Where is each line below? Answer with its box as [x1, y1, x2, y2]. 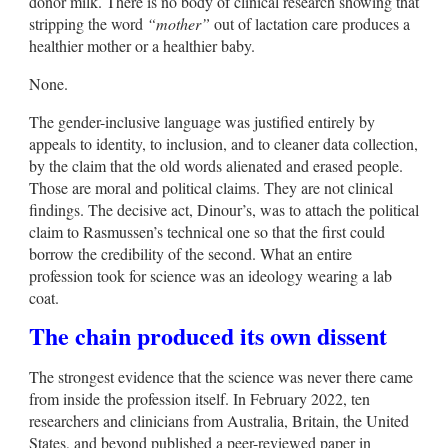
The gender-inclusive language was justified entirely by [29, 110, 375, 132]
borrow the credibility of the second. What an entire [29, 242, 352, 264]
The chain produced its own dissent [29, 317, 387, 353]
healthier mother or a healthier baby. [29, 34, 255, 56]
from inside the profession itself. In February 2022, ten [29, 387, 370, 409]
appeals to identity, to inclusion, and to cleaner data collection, [29, 132, 418, 154]
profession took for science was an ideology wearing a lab [29, 264, 392, 286]
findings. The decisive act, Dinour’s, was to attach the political [29, 198, 419, 220]
